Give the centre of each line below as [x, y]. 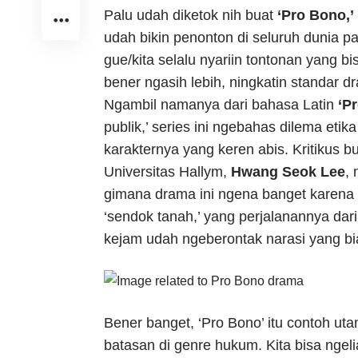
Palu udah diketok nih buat [191, 16]
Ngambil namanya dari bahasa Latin [221, 105]
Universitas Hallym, [167, 172]
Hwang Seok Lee [288, 172]
